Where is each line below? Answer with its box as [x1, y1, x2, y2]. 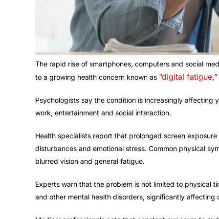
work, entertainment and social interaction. [35, 109, 171, 117]
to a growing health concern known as [35, 73, 159, 82]
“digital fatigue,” [159, 72, 218, 82]
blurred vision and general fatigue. [35, 157, 145, 166]
